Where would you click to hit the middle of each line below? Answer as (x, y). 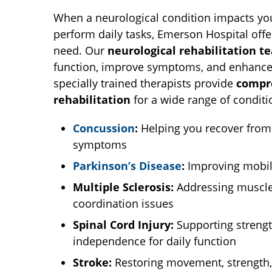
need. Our (80, 50)
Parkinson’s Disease (127, 166)
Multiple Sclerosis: (123, 187)
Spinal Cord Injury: (125, 225)
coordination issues (123, 203)
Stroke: (92, 262)
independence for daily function (155, 241)
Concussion (104, 128)
